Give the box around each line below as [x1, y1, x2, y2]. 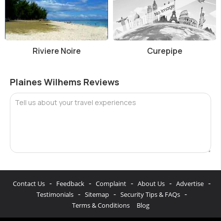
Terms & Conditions [72, 200, 130, 210]
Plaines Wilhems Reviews [10, 75, 119, 88]
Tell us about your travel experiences [15, 97, 136, 107]
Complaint [96, 179, 126, 188]
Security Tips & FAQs [120, 189, 180, 199]
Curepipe [147, 45, 183, 56]
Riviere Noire [32, 45, 81, 56]
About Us [138, 179, 165, 188]
